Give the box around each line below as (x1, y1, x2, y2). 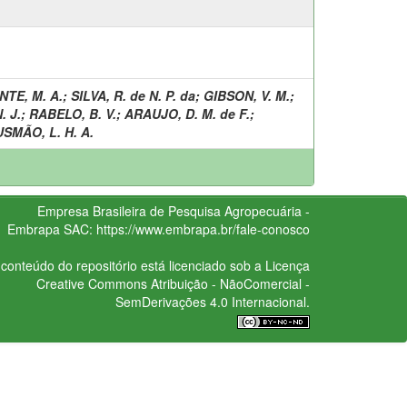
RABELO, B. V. (29, 104, 116, 123)
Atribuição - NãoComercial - (146, 273, 310, 293)
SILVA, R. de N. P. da (71, 85, 195, 104)
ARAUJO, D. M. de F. (124, 104, 250, 123)
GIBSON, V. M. (203, 85, 290, 104)
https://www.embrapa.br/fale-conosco (95, 219, 310, 238)
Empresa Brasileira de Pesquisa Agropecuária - (36, 201, 310, 220)
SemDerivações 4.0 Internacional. (114, 292, 310, 311)
